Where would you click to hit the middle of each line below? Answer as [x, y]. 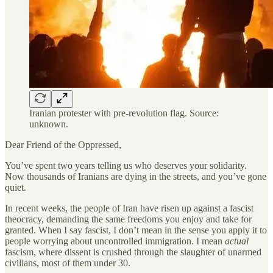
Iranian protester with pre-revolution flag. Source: [124, 113]
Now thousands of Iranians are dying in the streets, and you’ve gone [136, 176]
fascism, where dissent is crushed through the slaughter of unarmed [133, 252]
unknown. [49, 124]
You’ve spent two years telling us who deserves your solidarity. [126, 165]
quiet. [16, 187]
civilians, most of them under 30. [68, 263]
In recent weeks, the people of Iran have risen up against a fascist [129, 208]
